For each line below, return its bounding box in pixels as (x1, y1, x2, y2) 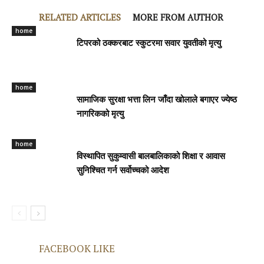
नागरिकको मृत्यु (77, 110, 124, 120)
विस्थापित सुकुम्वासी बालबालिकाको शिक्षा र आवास (77, 153, 225, 162)
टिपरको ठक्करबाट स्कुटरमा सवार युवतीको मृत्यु (77, 39, 221, 49)
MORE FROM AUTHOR (133, 11, 223, 24)
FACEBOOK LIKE (39, 242, 115, 256)
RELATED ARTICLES (39, 11, 121, 24)
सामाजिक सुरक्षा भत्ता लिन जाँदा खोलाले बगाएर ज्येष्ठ (77, 96, 237, 105)
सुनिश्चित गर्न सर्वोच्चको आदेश (77, 167, 169, 176)
